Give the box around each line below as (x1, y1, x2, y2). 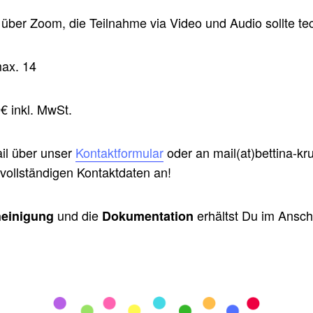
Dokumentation (101, 207, 194, 226)
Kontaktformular (75, 143, 163, 162)
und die (53, 206, 102, 225)
